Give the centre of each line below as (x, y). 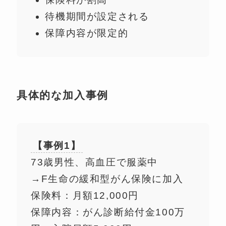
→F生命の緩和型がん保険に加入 (107, 179)
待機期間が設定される (97, 16)
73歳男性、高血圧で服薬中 (95, 162)
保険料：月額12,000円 (85, 196)
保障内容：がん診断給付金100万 (108, 212)
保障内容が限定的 (87, 33)
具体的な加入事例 (62, 95)
